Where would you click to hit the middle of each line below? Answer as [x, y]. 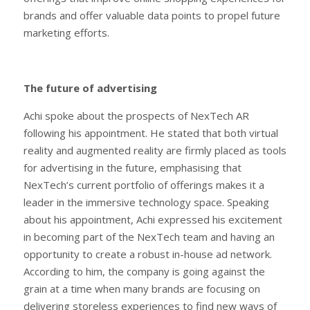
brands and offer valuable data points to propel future [152, 15]
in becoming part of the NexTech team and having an [149, 236]
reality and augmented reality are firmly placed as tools [155, 150]
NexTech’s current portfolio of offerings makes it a [144, 184]
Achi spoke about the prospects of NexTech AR [136, 115]
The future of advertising [90, 88]
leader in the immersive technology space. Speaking [146, 202]
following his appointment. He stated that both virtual [151, 133]
